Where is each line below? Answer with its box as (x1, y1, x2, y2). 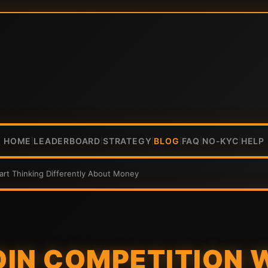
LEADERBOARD (33, 136, 100, 146)
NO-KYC (202, 136, 239, 146)
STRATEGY (102, 136, 152, 146)
